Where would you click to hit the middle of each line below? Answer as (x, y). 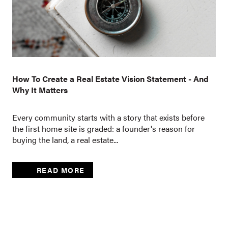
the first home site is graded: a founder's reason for (104, 129)
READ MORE (61, 170)
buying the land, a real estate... (65, 140)
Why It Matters (40, 90)
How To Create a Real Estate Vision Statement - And (110, 79)
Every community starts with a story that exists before (108, 118)
